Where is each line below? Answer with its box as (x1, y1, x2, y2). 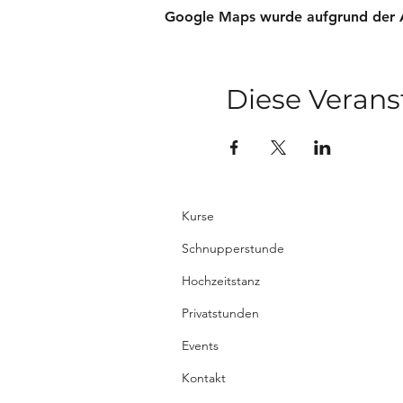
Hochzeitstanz (182, 273, 260, 289)
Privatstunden (182, 305, 259, 321)
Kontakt (182, 370, 226, 386)
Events (182, 337, 222, 354)
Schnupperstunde (182, 240, 284, 256)
